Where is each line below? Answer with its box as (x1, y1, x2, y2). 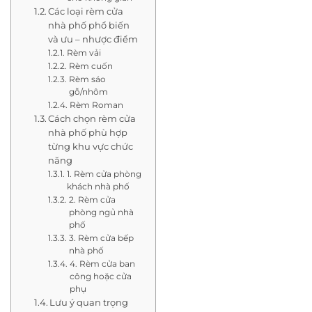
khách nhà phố (66, 181, 130, 192)
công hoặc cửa (69, 271, 132, 281)
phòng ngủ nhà (68, 207, 134, 217)
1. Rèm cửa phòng (66, 169, 141, 179)
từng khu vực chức (48, 140, 134, 152)
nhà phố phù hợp (48, 126, 128, 138)
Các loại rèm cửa (48, 5, 124, 17)
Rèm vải (66, 47, 101, 58)
